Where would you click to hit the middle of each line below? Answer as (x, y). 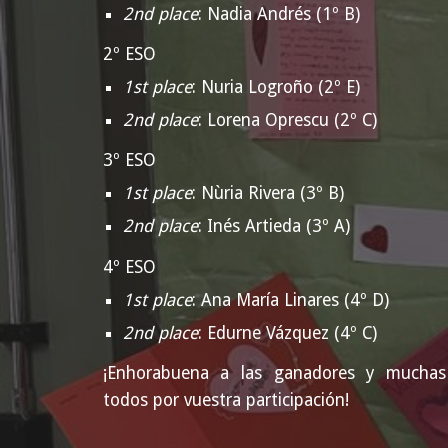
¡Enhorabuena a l (173, 372)
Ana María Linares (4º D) (294, 299)
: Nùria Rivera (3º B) (267, 193)
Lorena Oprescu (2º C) (291, 119)
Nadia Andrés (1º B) (280, 13)
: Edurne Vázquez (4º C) (287, 332)
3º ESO (129, 160)
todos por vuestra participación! (225, 399)
